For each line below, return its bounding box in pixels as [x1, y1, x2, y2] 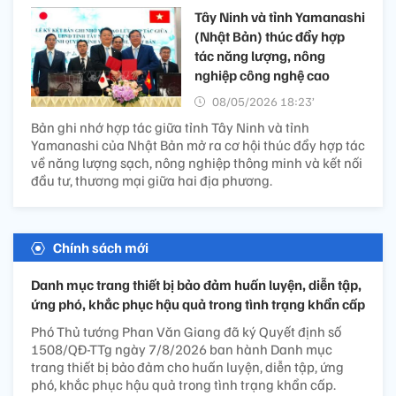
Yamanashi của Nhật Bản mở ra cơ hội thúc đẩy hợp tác [31, 135, 365, 154]
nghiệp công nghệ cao [194, 65, 330, 84]
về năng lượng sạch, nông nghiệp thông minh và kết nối [31, 153, 362, 171]
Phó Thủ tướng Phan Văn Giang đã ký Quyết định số [31, 322, 341, 340]
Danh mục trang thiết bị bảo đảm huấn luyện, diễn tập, [31, 275, 362, 293]
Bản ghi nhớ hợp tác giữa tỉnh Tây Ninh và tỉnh [31, 118, 309, 136]
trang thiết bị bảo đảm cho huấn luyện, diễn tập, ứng [31, 357, 344, 376]
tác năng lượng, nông [194, 46, 325, 65]
